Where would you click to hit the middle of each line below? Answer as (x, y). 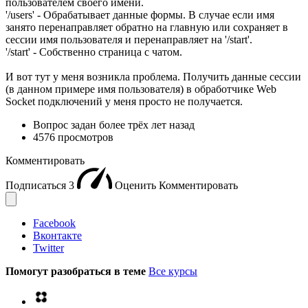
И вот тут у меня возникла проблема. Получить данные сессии (153, 76)
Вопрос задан (66, 124)
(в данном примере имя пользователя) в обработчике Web (141, 89)
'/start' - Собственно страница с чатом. (94, 52)
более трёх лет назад (147, 124)
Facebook (54, 223)
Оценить (137, 185)
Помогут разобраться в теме (77, 271)
